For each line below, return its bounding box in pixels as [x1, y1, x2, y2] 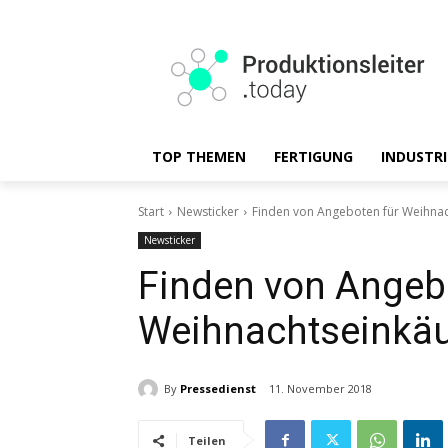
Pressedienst [180, 380, 256, 396]
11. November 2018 [269, 381, 372, 397]
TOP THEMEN [152, 147, 246, 166]
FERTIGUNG [274, 147, 353, 166]
